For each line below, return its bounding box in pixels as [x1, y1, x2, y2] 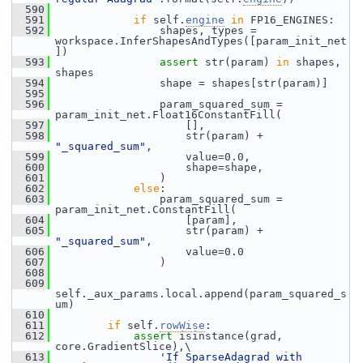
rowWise [160, 319, 205, 331]
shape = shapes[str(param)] [49, 77, 328, 89]
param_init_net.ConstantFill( [55, 203, 237, 216]
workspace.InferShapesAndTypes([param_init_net [55, 35, 347, 47]
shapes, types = [49, 24, 257, 36]
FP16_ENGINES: [244, 14, 335, 26]
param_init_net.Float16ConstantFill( [55, 109, 282, 121]
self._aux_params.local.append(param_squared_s [55, 288, 347, 300]
